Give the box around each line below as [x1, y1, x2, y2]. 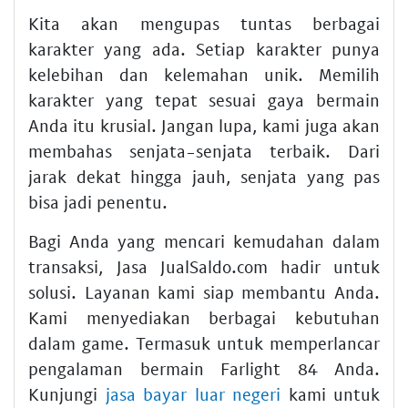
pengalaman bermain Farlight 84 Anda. [28, 357, 380, 379]
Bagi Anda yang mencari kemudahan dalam [28, 229, 380, 251]
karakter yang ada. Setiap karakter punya [28, 37, 380, 59]
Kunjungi [28, 382, 106, 404]
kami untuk [280, 382, 380, 404]
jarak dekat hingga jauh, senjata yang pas [28, 165, 380, 187]
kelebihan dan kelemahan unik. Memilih [28, 63, 380, 85]
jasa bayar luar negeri [105, 382, 280, 404]
